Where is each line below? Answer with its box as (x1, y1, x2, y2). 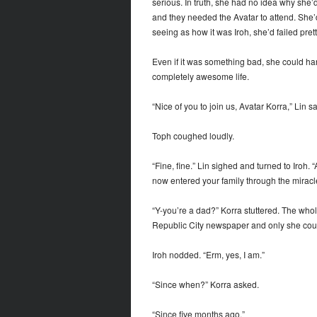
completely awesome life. (151, 70, 249, 83)
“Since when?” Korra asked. (151, 278, 259, 291)
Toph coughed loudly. (151, 129, 234, 142)
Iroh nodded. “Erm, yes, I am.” (151, 248, 265, 261)
